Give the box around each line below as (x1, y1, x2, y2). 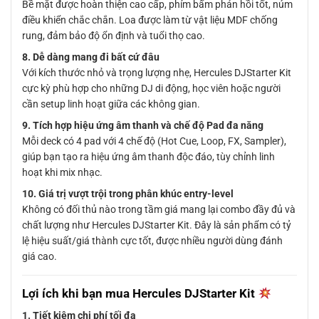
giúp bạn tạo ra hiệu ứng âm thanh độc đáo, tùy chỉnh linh (22, 151, 275, 163)
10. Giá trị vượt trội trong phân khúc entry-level (22, 188, 234, 200)
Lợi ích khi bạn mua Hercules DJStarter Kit (22, 286, 258, 301)
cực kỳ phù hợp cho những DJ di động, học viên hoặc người (22, 83, 281, 95)
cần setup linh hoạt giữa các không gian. (22, 98, 200, 110)
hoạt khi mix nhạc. (22, 167, 103, 179)
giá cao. (22, 251, 57, 263)
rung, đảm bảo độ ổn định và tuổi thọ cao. (22, 30, 205, 42)
